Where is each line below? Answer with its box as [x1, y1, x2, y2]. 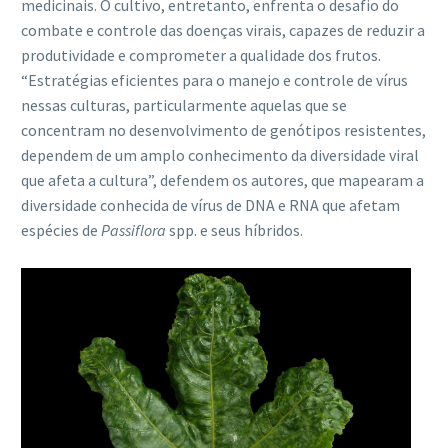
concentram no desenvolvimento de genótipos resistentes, [21, 119, 426, 140]
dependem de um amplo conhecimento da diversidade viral [21, 144, 419, 165]
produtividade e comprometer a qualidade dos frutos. [21, 44, 381, 65]
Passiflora [101, 219, 166, 240]
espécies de [21, 219, 101, 240]
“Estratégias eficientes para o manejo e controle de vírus [21, 69, 408, 90]
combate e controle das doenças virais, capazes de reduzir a [21, 19, 425, 40]
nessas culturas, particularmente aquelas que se [21, 94, 347, 115]
